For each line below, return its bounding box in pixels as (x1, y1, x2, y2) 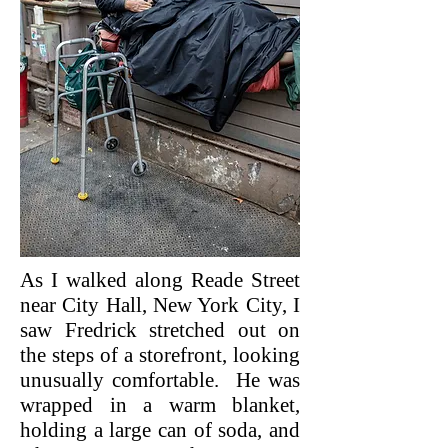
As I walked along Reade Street (20, 268, 300, 292)
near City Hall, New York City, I (20, 293, 300, 317)
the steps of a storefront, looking (20, 343, 300, 367)
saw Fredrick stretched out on (20, 318, 300, 342)
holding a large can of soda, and (20, 418, 300, 442)
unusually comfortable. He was (20, 368, 300, 392)
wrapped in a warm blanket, (20, 393, 300, 417)
